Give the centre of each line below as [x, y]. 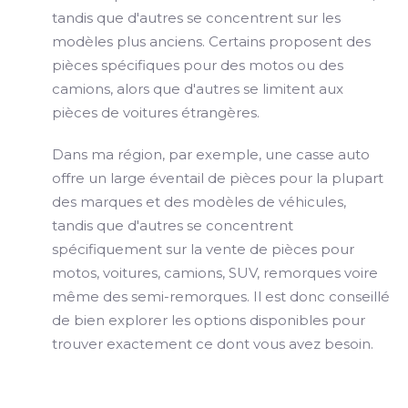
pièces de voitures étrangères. [156, 112]
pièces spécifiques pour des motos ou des [198, 65]
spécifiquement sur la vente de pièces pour [203, 249]
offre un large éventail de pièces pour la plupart [218, 178]
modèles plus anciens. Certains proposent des [211, 41]
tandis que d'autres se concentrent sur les [196, 18]
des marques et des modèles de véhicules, [199, 202]
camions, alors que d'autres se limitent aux [198, 89]
